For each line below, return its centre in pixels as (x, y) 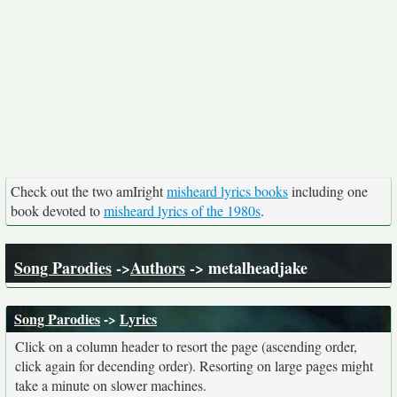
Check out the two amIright (89, 191)
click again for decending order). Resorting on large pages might (194, 366)
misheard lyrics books (227, 191)
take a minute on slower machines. (111, 385)
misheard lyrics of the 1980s (182, 210)
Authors (158, 268)
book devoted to (57, 210)
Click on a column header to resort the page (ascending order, (186, 346)
